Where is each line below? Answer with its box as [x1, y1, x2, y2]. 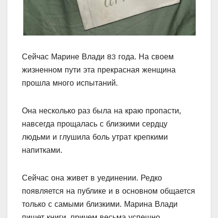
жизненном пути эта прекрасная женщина [22, 65, 176, 75]
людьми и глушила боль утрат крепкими [22, 132, 168, 142]
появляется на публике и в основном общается [22, 186, 195, 196]
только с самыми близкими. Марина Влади [22, 200, 178, 209]
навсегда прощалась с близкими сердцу [22, 119, 167, 129]
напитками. [22, 145, 62, 155]
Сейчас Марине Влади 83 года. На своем [22, 52, 174, 62]
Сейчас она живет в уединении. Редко [22, 173, 162, 183]
